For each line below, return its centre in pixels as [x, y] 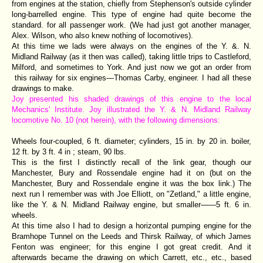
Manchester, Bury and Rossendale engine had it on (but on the [131, 173]
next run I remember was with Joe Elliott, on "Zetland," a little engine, [131, 194]
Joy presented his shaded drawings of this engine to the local [131, 99]
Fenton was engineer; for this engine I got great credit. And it [131, 247]
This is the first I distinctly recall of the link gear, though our [131, 162]
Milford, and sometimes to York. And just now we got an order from [131, 67]
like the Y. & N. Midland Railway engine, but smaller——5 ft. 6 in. [131, 204]
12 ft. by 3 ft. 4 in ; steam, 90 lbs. [69, 151]
